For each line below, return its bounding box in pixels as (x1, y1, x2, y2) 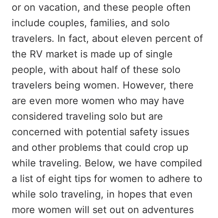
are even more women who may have (12, 95, 184, 107)
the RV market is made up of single (12, 48, 173, 60)
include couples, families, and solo (12, 17, 170, 29)
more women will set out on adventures (12, 204, 194, 216)
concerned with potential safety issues (12, 126, 189, 138)
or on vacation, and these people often (12, 1, 191, 13)
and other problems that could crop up (12, 142, 188, 153)
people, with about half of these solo (12, 64, 181, 75)
